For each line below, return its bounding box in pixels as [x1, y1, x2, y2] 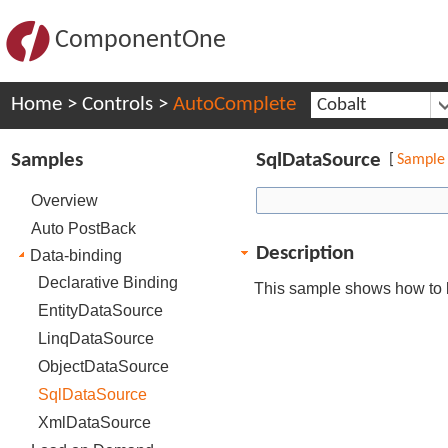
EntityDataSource [37, 301, 163, 319]
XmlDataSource [37, 413, 151, 431]
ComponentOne [55, 27, 226, 54]
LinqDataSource [37, 329, 154, 347]
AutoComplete [172, 94, 296, 116]
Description [255, 242, 354, 264]
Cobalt [316, 96, 366, 116]
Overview [30, 191, 98, 209]
